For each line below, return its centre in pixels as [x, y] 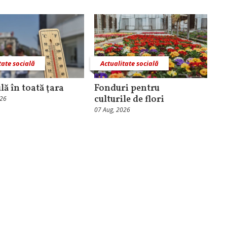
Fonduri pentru [127, 88]
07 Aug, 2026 [112, 109]
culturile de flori [130, 99]
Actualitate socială [129, 63]
